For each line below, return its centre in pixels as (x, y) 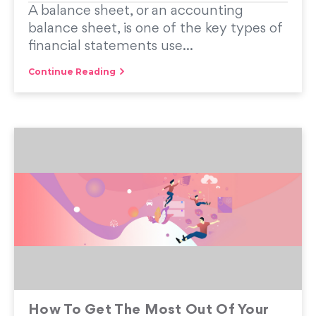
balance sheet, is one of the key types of (156, 29)
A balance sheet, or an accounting (136, 11)
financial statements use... (111, 47)
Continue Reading (72, 72)
